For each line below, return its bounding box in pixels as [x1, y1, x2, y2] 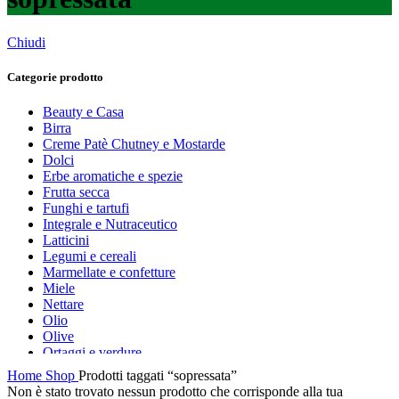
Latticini [43, 232, 89, 248]
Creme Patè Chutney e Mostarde [43, 136, 225, 152]
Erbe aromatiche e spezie [43, 168, 183, 184]
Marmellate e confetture [43, 265, 175, 281]
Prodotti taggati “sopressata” [78, 368, 237, 384]
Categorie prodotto [7, 70, 103, 85]
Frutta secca [43, 184, 110, 200]
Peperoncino [43, 377, 113, 393]
